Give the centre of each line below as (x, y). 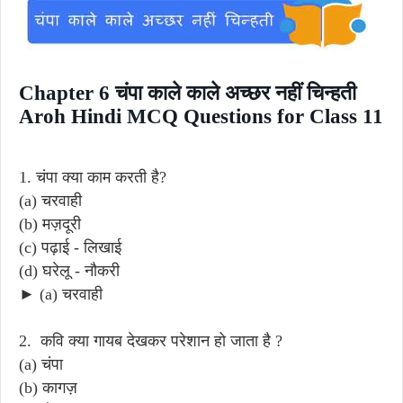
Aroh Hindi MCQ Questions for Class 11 (201, 116)
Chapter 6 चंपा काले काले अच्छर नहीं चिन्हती (188, 93)
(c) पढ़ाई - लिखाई (70, 247)
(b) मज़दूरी (50, 224)
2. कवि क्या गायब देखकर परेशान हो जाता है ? (151, 340)
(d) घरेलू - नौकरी (69, 270)
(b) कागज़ (48, 387)
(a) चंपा (41, 364)
